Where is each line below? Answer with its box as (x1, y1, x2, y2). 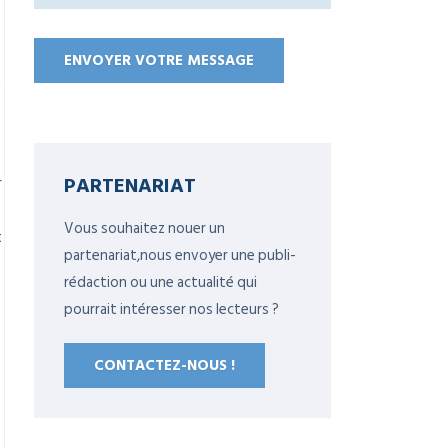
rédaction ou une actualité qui (64, 270, 257, 295)
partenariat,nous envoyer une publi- (64, 243, 296, 268)
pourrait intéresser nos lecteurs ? (64, 297, 279, 322)
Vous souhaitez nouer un (64, 216, 225, 241)
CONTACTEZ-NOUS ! (94, 353, 235, 378)
